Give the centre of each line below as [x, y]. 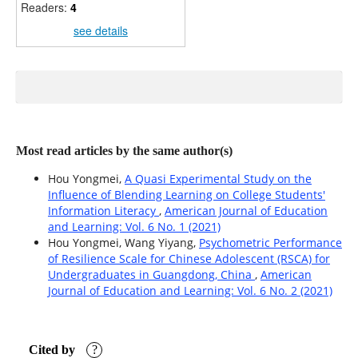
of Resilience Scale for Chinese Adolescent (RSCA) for [189, 258]
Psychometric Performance [270, 242]
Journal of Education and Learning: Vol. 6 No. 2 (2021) [190, 290]
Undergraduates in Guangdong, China [151, 274]
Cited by [54, 349]
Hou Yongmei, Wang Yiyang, [123, 242]
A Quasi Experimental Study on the [218, 178]
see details [100, 30]
